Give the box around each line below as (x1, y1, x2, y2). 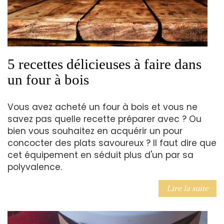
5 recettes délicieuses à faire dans (7, 55, 201, 72)
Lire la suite (166, 184, 208, 193)
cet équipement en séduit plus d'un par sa (7, 149, 193, 161)
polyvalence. (7, 161, 62, 173)
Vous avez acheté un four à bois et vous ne (7, 101, 197, 113)
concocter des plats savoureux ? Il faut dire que (7, 137, 216, 149)
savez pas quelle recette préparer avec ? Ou (7, 113, 201, 125)
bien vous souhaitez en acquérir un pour (7, 125, 182, 137)
